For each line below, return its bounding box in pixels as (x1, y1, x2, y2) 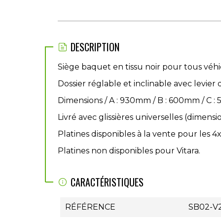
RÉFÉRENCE (65, 202, 115, 212)
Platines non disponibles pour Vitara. (58, 146, 200, 155)
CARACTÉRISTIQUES (71, 175, 144, 189)
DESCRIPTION (71, 39, 119, 54)
